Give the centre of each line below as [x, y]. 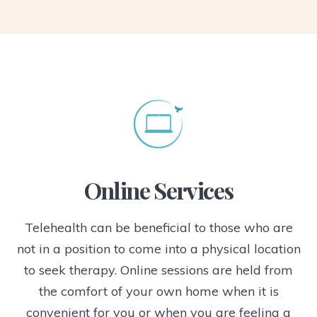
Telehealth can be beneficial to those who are [158, 228]
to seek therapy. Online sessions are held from [158, 270]
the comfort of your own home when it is [158, 292]
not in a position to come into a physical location [158, 249]
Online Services [158, 190]
